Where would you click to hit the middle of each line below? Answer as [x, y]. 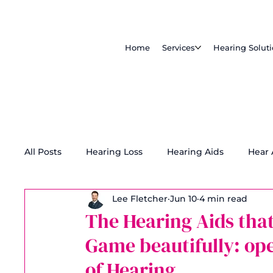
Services [178, 48]
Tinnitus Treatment [91, 200]
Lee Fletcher [140, 199]
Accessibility [185, 200]
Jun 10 [183, 199]
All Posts [43, 152]
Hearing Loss [114, 152]
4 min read [223, 199]
